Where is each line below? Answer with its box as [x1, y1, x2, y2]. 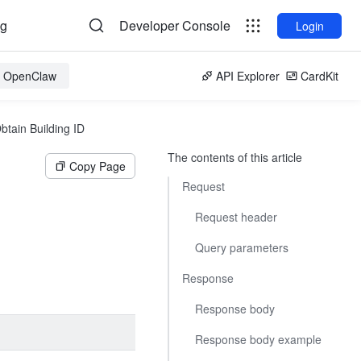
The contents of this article [168, 149, 302, 165]
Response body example [195, 331, 322, 347]
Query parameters [195, 239, 288, 255]
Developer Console [119, 16, 230, 35]
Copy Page [69, 158, 126, 174]
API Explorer [216, 68, 280, 84]
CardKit [301, 68, 338, 84]
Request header [195, 209, 277, 225]
